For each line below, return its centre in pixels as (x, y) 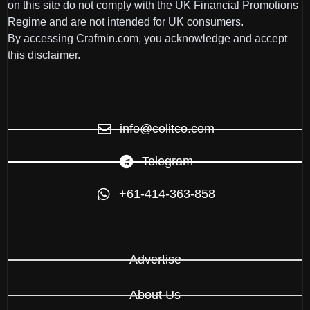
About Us (155, 295)
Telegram (167, 162)
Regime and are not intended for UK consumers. (126, 22)
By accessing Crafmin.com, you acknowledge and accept (147, 39)
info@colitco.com (167, 129)
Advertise (155, 260)
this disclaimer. (44, 55)
